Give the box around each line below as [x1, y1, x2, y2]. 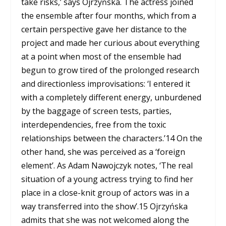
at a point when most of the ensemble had [21, 50, 182, 62]
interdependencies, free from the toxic [21, 119, 166, 130]
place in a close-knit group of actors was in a [21, 187, 190, 198]
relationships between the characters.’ [21, 132, 166, 144]
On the [175, 132, 203, 144]
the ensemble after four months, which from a [21, 10, 197, 21]
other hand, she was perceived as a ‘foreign [21, 146, 186, 157]
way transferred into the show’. [21, 200, 139, 212]
